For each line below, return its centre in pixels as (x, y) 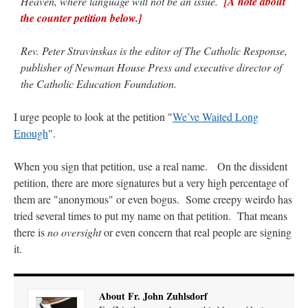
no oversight (74, 232)
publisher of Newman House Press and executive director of (151, 67)
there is (31, 232)
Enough (31, 133)
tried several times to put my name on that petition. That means (151, 215)
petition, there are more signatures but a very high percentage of (151, 182)
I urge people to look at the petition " (93, 116)
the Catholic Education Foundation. (99, 83)
